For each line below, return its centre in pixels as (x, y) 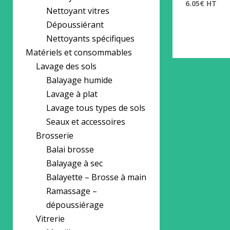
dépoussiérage (75, 205)
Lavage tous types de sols (96, 108)
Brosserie (55, 136)
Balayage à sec (74, 163)
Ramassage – (72, 191)
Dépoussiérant (75, 25)
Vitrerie (50, 219)
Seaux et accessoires (86, 122)
